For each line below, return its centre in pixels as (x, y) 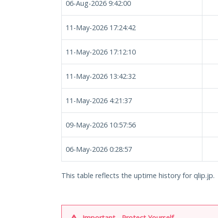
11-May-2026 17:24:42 (101, 27)
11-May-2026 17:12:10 (101, 52)
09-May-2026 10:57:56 (101, 125)
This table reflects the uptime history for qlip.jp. (138, 175)
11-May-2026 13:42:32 (101, 76)
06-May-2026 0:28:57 (99, 149)
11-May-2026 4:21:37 (99, 100)
